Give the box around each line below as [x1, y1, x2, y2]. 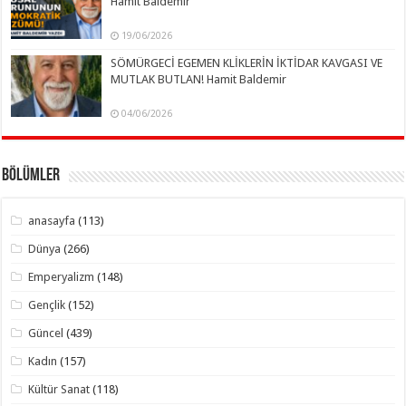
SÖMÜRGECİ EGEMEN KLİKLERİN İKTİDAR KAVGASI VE [111, 55, 383, 70]
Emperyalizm [28, 269, 95, 284]
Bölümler [2, 166, 61, 185]
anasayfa [28, 213, 76, 227]
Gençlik [28, 297, 66, 312]
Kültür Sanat [28, 382, 91, 396]
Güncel [28, 325, 64, 340]
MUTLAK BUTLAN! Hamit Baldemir [111, 72, 287, 86]
